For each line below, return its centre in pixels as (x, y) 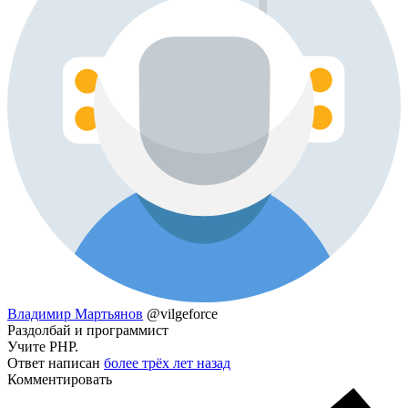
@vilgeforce (182, 314)
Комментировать (60, 380)
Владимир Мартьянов (75, 314)
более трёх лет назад (167, 363)
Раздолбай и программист (88, 331)
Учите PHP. (43, 347)
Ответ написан (56, 363)
